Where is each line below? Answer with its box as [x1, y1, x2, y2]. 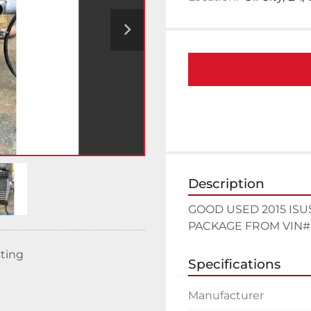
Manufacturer [188, 289, 264, 302]
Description [188, 176, 264, 192]
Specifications [188, 256, 280, 272]
